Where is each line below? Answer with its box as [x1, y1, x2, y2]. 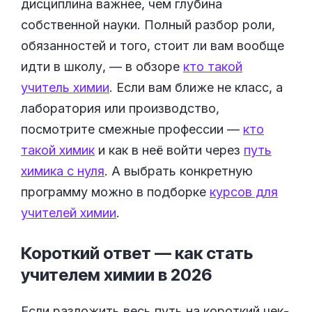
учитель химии [21, 79, 109, 95]
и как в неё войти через [95, 142, 244, 157]
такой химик [21, 142, 95, 157]
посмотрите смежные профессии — [21, 121, 243, 136]
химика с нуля [21, 163, 104, 178]
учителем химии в [21, 264, 171, 285]
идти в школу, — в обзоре [21, 58, 183, 74]
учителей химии [21, 205, 116, 220]
